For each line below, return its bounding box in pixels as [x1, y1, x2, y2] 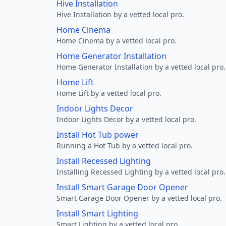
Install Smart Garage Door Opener [56, 182, 188, 193]
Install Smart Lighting [56, 208, 138, 219]
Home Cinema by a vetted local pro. [56, 36, 177, 45]
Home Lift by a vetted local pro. [56, 88, 161, 98]
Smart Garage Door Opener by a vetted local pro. [56, 193, 222, 203]
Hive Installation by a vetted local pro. [56, 10, 184, 19]
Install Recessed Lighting [56, 155, 151, 166]
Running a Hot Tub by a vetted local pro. [56, 141, 193, 150]
